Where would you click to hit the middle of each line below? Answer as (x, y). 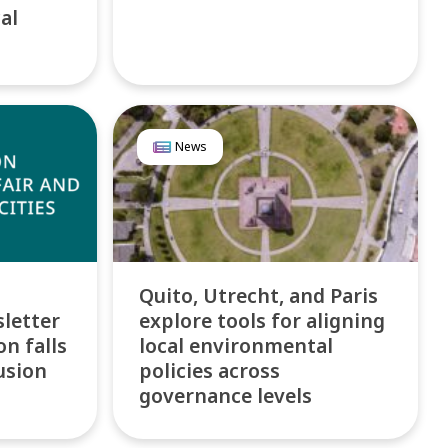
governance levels (226, 396)
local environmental (236, 346)
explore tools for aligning (262, 321)
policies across (210, 371)
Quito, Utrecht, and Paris (259, 296)
